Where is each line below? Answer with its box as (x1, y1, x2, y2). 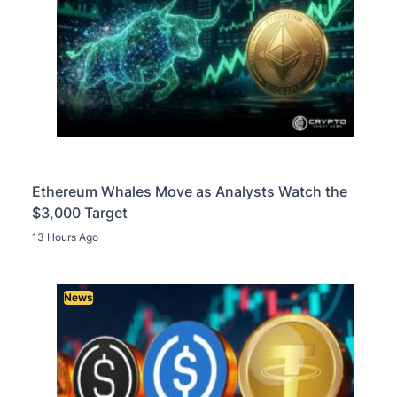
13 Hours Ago (32, 230, 98, 245)
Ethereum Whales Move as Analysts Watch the (32, 183, 347, 201)
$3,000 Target (32, 204, 128, 222)
